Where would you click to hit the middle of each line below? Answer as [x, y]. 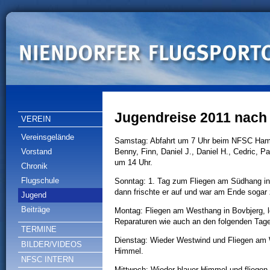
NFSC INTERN [47, 259]
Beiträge [36, 209]
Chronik [34, 166]
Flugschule [40, 181]
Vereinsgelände [48, 137]
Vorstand [36, 152]
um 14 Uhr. [133, 162]
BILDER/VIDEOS [52, 244]
